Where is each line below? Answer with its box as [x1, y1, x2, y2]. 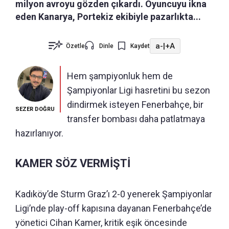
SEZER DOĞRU [15, 106, 55, 113]
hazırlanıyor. [15, 128, 63, 139]
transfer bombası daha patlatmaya [67, 113, 205, 125]
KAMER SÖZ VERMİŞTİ [15, 157, 130, 170]
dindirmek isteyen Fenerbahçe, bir [67, 99, 203, 110]
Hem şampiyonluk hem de [67, 71, 173, 82]
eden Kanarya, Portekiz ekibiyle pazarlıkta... [15, 11, 201, 22]
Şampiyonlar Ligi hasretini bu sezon [67, 85, 210, 96]
